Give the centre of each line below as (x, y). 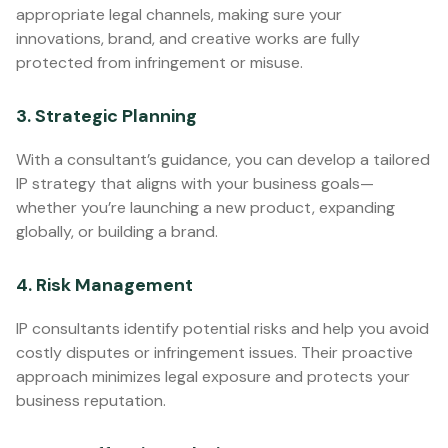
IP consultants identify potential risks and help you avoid (222, 328)
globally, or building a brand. (117, 231)
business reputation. (91, 400)
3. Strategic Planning (106, 116)
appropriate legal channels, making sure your (179, 14)
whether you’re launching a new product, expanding (205, 207)
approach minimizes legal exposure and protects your (213, 376)
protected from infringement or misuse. (159, 62)
